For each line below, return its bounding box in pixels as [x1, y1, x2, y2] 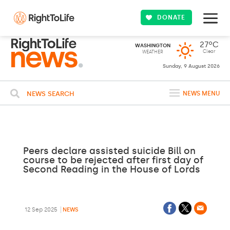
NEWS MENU [183, 90, 220, 97]
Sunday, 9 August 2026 [163, 63, 220, 69]
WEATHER [142, 49, 163, 54]
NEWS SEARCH [27, 90, 74, 98]
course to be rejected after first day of [23, 155, 203, 166]
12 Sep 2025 [23, 206, 59, 213]
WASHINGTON [135, 43, 170, 49]
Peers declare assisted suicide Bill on [23, 145, 196, 157]
